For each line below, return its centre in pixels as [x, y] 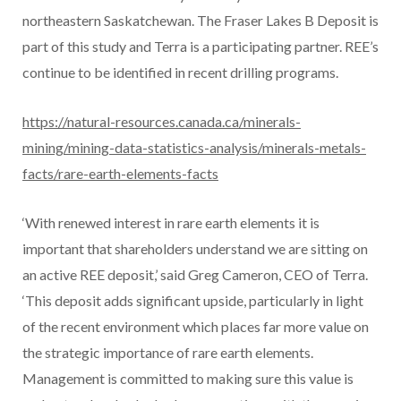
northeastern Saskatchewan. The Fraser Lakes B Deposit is [200, 21]
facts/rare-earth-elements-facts [120, 174]
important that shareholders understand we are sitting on [195, 249]
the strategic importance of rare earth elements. [168, 353]
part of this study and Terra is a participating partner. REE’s [200, 47]
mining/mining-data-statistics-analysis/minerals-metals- [194, 148]
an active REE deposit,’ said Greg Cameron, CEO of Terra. [195, 275]
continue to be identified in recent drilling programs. [180, 73]
